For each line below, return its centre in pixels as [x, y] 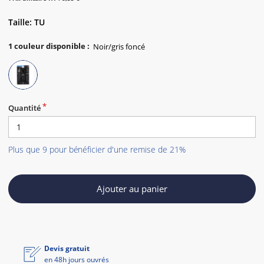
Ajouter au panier [132, 189]
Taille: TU [27, 22]
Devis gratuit [67, 248]
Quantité [24, 108]
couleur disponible [50, 46]
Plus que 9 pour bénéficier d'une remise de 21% [97, 149]
